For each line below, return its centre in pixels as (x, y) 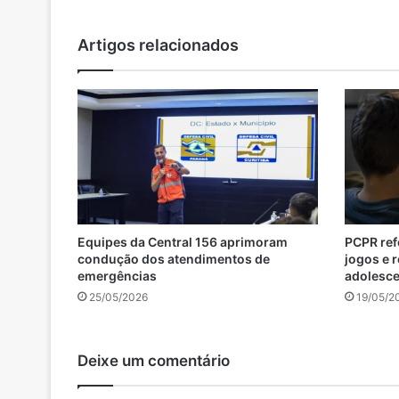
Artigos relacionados (158, 45)
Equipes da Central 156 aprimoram (183, 242)
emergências (117, 276)
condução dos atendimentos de (174, 259)
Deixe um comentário (154, 361)
